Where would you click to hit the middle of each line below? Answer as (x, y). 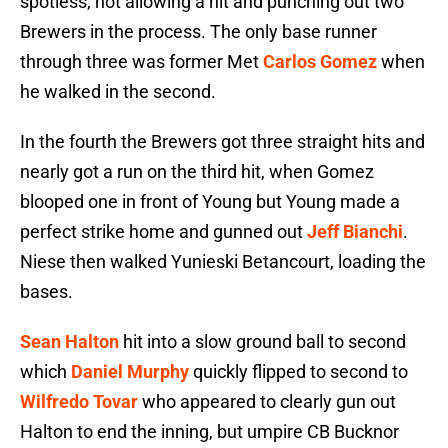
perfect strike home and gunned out (163, 232)
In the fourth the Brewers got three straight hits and (222, 142)
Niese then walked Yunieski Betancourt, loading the (223, 262)
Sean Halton (69, 342)
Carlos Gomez (320, 62)
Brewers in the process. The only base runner (198, 32)
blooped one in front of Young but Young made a (210, 202)
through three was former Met (141, 62)
